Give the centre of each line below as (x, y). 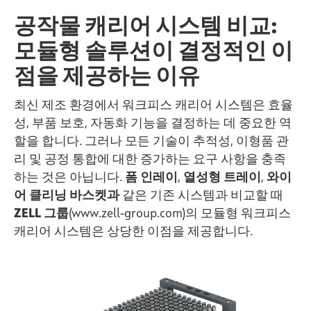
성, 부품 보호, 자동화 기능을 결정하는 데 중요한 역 (153, 123)
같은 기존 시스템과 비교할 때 (201, 195)
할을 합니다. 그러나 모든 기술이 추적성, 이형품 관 (151, 141)
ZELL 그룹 (41, 213)
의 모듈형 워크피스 (238, 213)
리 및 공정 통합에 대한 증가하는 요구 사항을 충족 (150, 159)
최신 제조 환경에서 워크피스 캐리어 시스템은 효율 (153, 105)
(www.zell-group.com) (127, 213)
